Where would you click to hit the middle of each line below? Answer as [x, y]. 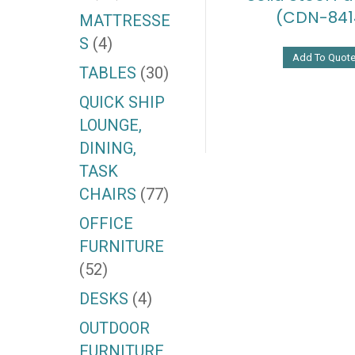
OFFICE [106, 224]
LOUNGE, [110, 126]
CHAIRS [107, 195]
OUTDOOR [114, 328]
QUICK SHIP [122, 103]
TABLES [107, 73]
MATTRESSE [124, 21]
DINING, [107, 149]
